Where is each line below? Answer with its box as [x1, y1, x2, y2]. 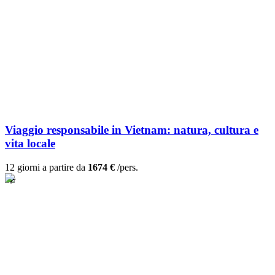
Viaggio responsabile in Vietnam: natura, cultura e [5, 123, 258, 137]
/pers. [115, 162, 138, 173]
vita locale [5, 137, 55, 150]
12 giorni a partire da [5, 162, 88, 173]
